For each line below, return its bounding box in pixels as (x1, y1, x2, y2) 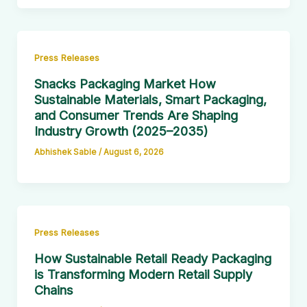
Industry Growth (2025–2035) (34, 123, 208, 138)
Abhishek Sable (34, 147, 99, 157)
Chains (34, 282, 73, 297)
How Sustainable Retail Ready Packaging (34, 250, 271, 266)
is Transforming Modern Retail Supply (34, 266, 252, 282)
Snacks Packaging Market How (34, 75, 216, 91)
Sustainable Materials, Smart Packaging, (34, 91, 267, 107)
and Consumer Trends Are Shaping (34, 107, 238, 123)
